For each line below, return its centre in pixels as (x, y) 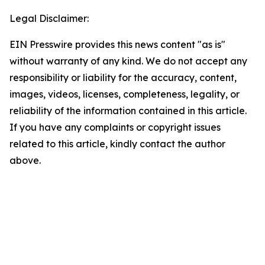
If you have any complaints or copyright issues (115, 127)
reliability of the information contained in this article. (128, 111)
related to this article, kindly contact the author (117, 144)
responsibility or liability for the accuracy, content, (123, 78)
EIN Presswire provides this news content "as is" (117, 45)
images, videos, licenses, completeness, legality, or (125, 94)
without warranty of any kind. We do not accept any (128, 61)
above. (25, 161)
